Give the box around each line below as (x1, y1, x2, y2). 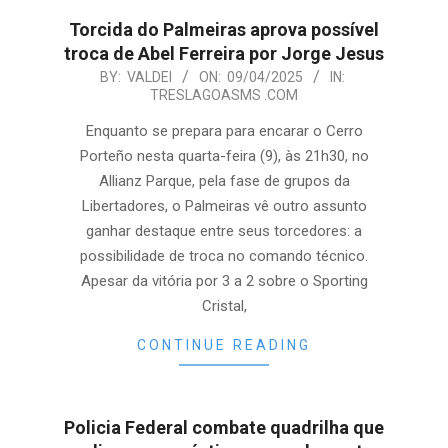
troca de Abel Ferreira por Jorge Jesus (64, 43, 384, 64)
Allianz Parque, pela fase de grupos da (98, 172, 350, 190)
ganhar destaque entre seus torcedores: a (86, 222, 362, 240)
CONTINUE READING (137, 337, 311, 353)
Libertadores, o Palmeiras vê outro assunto (81, 197, 367, 215)
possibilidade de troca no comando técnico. (80, 247, 368, 265)
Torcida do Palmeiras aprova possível (69, 19, 379, 40)
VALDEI (127, 69, 172, 85)
